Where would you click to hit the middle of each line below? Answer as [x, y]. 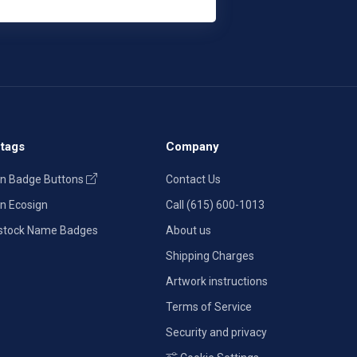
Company [192, 146]
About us [188, 230]
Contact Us [193, 179]
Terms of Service [209, 306]
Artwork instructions [217, 281]
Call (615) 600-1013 [215, 204]
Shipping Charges [210, 255]
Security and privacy [216, 332]
